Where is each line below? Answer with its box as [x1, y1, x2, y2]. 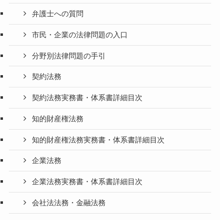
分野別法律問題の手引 [32, 52, 106, 60]
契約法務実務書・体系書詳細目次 [32, 94, 143, 102]
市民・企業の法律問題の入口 [32, 30, 128, 39]
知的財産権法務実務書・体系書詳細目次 [32, 136, 165, 144]
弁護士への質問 [32, 10, 84, 18]
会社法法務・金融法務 [32, 198, 106, 207]
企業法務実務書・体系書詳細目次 [32, 178, 143, 186]
